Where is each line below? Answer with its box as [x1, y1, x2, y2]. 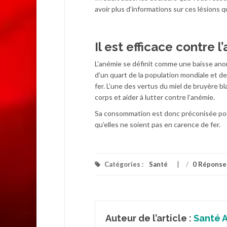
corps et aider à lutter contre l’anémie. [95, 93, 215, 102]
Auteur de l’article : [105, 213, 194, 224]
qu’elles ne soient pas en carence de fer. [95, 120, 220, 129]
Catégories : [103, 160, 145, 169]
